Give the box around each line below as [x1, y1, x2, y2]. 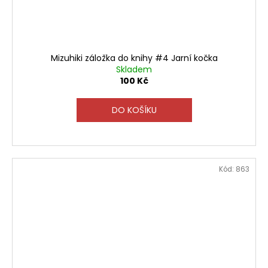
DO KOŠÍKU [111, 103, 157, 116]
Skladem [116, 63, 152, 75]
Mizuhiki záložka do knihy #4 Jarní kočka [50, 51, 218, 64]
